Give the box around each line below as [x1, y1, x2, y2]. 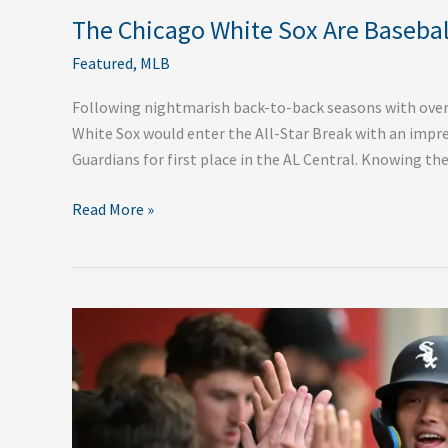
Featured [72, 52, 133, 73]
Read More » [72, 198, 154, 219]
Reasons [71, 335, 129, 356]
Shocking [71, 413, 134, 434]
